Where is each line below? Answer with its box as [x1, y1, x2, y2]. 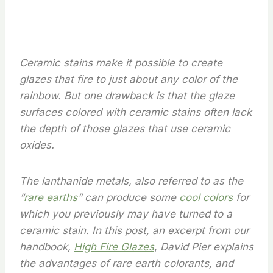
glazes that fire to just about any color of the [19, 73, 238, 85]
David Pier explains [160, 241, 253, 253]
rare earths [24, 191, 77, 204]
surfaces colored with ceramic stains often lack [19, 106, 252, 118]
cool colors [179, 191, 233, 204]
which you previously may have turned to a [19, 208, 232, 220]
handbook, [19, 241, 71, 253]
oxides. [19, 139, 54, 151]
